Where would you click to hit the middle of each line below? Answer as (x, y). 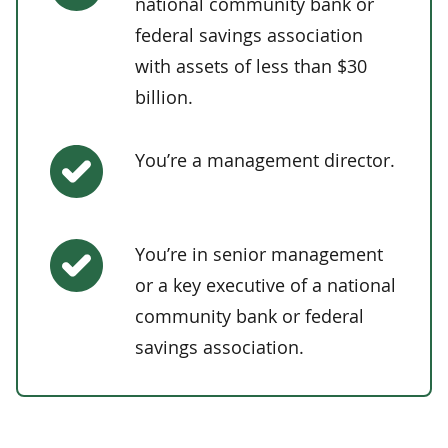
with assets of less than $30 (251, 66)
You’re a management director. (265, 160)
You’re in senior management (259, 254)
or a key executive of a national (265, 285)
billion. (164, 97)
